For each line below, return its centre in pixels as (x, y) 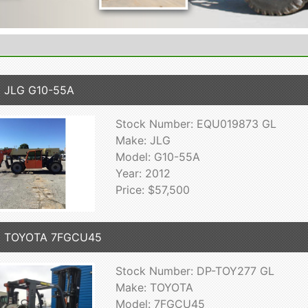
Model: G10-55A (157, 156)
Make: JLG (143, 140)
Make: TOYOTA (154, 287)
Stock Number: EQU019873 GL (196, 123)
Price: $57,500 (152, 189)
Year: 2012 (143, 173)
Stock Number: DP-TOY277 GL (195, 271)
